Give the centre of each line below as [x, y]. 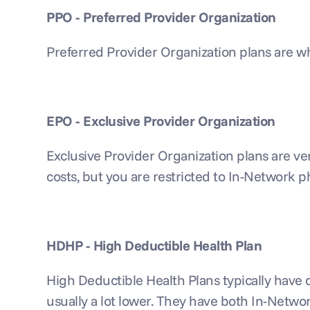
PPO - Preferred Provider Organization [161, 17]
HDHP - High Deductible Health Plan [154, 245]
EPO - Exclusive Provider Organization [161, 121]
